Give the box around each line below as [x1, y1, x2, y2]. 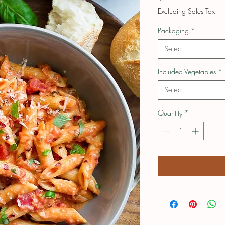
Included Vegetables [158, 67, 216, 77]
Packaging [158, 26, 189, 36]
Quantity [158, 108, 182, 118]
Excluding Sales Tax [158, 6, 215, 16]
